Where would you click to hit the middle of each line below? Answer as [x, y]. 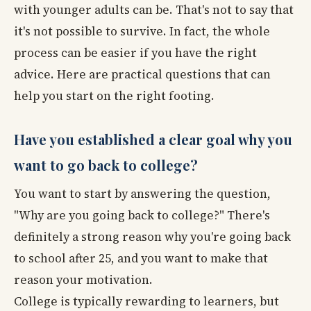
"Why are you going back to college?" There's [142, 216]
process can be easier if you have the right [135, 53]
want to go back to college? [106, 165]
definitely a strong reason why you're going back [152, 237]
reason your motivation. [83, 280]
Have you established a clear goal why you [153, 140]
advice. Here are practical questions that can [142, 75]
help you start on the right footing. [114, 96]
